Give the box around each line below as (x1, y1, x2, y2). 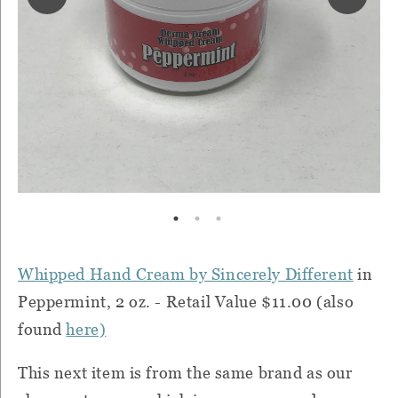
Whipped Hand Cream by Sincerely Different (18, 264, 354, 283)
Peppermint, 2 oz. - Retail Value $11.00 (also (18, 291, 354, 311)
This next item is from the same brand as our (18, 362, 353, 382)
